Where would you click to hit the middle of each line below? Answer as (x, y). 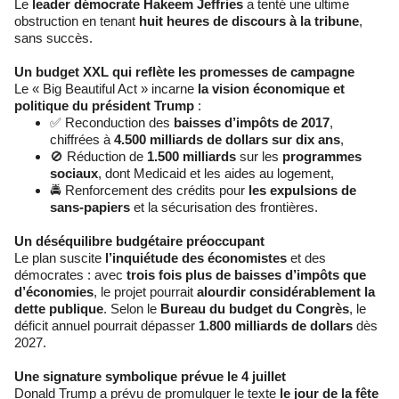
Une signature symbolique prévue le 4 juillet (150, 376)
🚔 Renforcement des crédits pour (149, 190)
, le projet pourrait (145, 291)
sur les (259, 156)
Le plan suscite (60, 257)
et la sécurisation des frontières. (224, 207)
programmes (322, 156)
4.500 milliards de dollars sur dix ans (227, 139)
